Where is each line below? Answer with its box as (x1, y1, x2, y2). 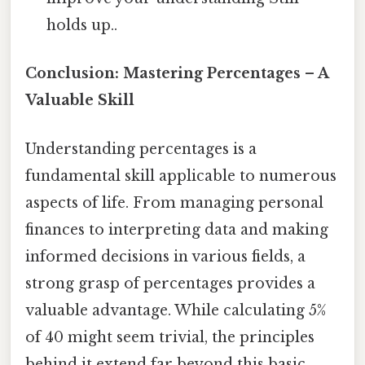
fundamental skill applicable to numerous (25, 166, 336, 185)
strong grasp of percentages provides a (25, 274, 315, 292)
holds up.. (46, 16, 118, 35)
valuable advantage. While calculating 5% (25, 301, 326, 319)
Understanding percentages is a (25, 139, 257, 158)
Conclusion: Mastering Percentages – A (25, 64, 328, 83)
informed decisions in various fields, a (25, 247, 306, 266)
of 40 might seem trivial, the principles (25, 328, 314, 346)
